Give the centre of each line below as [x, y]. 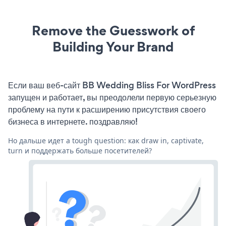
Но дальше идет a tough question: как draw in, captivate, [106, 140]
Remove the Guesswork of [113, 30]
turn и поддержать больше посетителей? [80, 150]
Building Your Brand [113, 46]
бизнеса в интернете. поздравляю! [73, 121]
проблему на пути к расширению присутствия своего [107, 109]
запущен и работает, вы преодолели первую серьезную [112, 97]
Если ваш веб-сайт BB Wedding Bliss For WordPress [112, 85]
